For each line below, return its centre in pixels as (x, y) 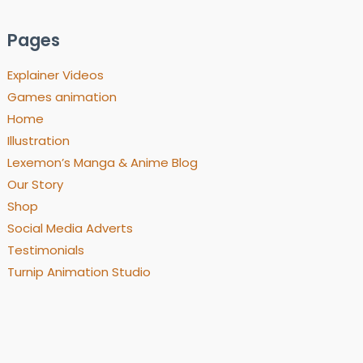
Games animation (62, 97)
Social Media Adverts (70, 228)
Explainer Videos (56, 75)
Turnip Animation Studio (79, 272)
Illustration (39, 141)
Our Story (36, 185)
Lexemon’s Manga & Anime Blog (103, 163)
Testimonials (46, 250)
